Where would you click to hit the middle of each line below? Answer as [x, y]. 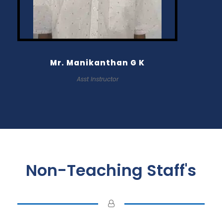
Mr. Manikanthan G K [97, 63]
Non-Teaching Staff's [111, 170]
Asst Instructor [97, 79]
